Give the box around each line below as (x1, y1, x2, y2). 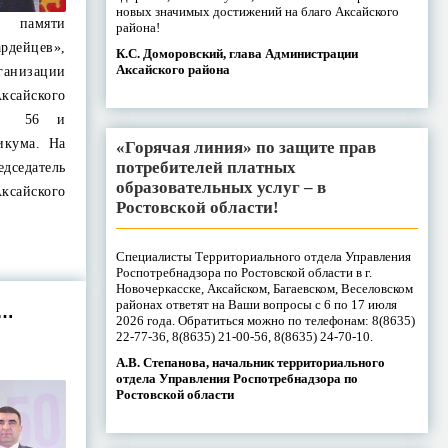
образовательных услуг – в (115, 177, 326, 197)
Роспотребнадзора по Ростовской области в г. (115, 264, 372, 280)
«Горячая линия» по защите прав (115, 137, 376, 157)
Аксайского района (115, 61, 230, 77)
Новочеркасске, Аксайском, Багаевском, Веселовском (115, 280, 413, 296)
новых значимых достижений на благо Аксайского (115, 3, 399, 19)
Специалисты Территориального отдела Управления (115, 248, 411, 264)
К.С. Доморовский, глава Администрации (115, 45, 358, 61)
